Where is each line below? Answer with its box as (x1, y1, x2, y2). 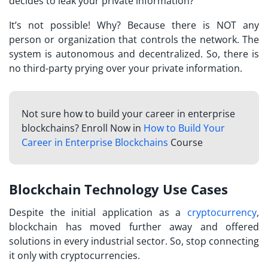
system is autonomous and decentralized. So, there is (9, 47, 259, 61)
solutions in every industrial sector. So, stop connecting (9, 234, 259, 248)
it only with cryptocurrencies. (9, 249, 140, 263)
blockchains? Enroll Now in (21, 121, 144, 135)
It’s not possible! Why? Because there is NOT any (9, 19, 259, 32)
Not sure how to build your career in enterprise (21, 107, 235, 121)
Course (167, 136, 203, 150)
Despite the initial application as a (9, 206, 187, 220)
